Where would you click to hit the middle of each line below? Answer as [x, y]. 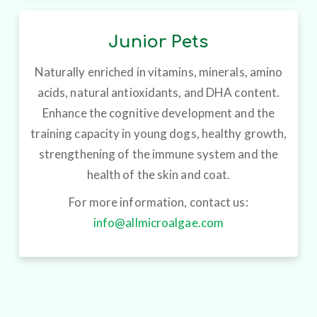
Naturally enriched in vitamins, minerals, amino [158, 72]
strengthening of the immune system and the [158, 154]
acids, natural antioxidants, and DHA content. [158, 93]
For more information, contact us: [158, 202]
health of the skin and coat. [158, 175]
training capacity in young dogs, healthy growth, [158, 134]
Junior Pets [158, 42]
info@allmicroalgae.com [158, 223]
